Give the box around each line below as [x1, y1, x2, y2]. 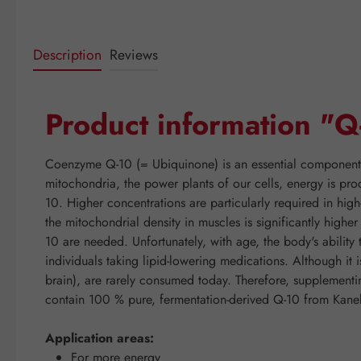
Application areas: [45, 328, 154, 347]
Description [33, 44, 102, 65]
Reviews [110, 44, 158, 65]
